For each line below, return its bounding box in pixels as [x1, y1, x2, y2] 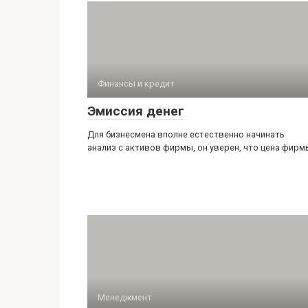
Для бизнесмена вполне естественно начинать [87, 129, 285, 140]
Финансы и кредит [98, 78, 175, 89]
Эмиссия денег [87, 103, 184, 120]
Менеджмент [98, 292, 152, 303]
